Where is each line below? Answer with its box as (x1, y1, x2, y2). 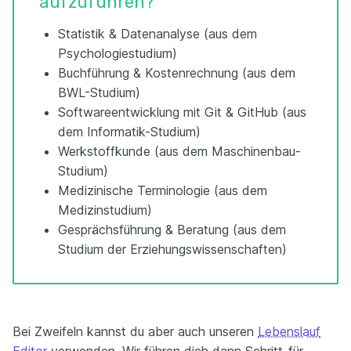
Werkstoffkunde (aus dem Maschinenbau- (58, 143, 301, 159)
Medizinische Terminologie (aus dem (58, 183, 267, 198)
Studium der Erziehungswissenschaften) (58, 241, 287, 257)
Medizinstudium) (58, 202, 152, 218)
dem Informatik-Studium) (58, 124, 201, 139)
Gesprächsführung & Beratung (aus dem (58, 222, 286, 237)
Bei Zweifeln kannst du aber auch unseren (13, 324, 258, 339)
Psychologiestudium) (58, 45, 177, 61)
